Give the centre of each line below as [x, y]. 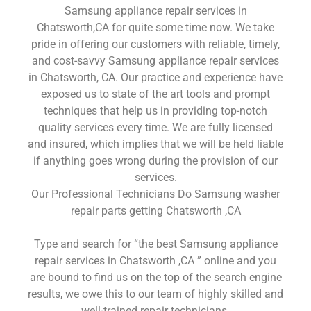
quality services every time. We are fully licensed [155, 127]
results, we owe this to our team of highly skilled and [155, 294]
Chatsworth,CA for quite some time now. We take [155, 27]
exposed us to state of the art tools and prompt [155, 94]
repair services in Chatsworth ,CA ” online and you [155, 260]
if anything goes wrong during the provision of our [155, 160]
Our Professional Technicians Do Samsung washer [155, 194]
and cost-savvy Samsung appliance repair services [155, 60]
